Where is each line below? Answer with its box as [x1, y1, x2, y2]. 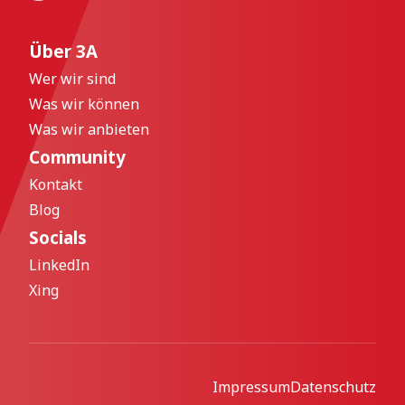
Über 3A [29, 40, 98, 62]
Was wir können [29, 94, 139, 114]
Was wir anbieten [29, 119, 149, 139]
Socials [29, 226, 87, 249]
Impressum [212, 377, 290, 397]
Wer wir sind [29, 69, 116, 89]
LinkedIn [29, 255, 89, 275]
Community [29, 146, 126, 168]
